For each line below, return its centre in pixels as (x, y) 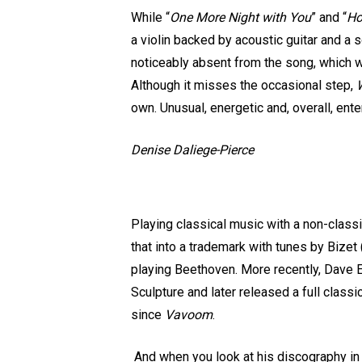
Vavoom (189, 315)
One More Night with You (240, 17)
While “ (150, 17)
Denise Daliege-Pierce (192, 150)
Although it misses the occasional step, (242, 85)
